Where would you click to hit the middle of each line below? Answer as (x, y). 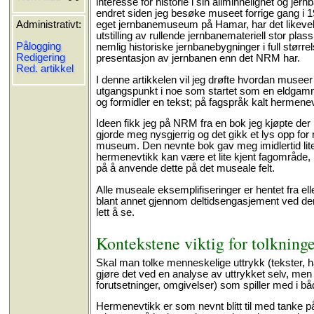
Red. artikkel (45, 68)
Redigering (41, 57)
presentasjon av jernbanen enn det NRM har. (198, 58)
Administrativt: (49, 25)
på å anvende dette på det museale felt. (185, 169)
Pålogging (39, 46)
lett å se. (115, 212)
